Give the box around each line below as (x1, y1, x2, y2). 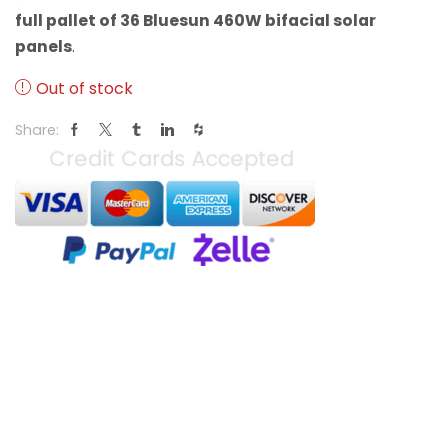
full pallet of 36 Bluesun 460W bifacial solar (15, 9, 376, 33)
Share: (15, 119, 59, 140)
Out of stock (36, 77, 133, 101)
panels (15, 35, 72, 59)
